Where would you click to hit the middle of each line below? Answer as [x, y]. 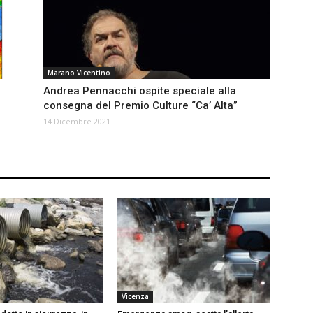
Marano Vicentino [79, 73]
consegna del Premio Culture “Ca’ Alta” [140, 106]
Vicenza [135, 297]
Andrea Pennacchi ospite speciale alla [140, 91]
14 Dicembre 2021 [77, 122]
